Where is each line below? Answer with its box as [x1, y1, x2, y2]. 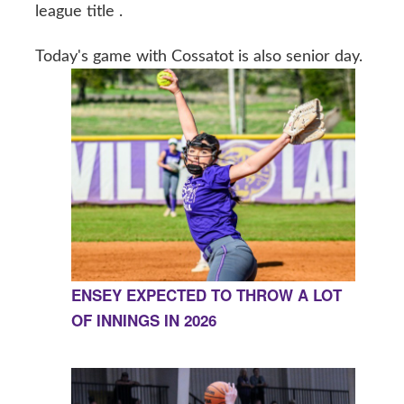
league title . [34, 3, 123, 20]
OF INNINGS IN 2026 [70, 309, 216, 332]
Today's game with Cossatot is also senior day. [34, 48, 363, 65]
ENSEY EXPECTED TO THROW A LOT [70, 284, 342, 307]
